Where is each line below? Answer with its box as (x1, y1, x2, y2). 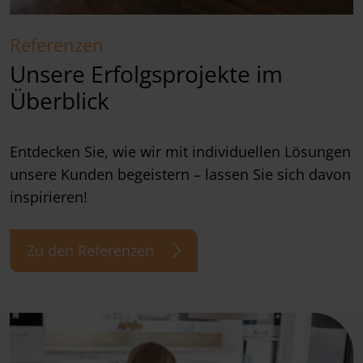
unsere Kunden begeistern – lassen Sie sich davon (10, 164, 351, 184)
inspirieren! (10, 186, 88, 207)
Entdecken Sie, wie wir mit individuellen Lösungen (10, 141, 351, 161)
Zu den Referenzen (27, 240, 154, 260)
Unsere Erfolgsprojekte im (10, 58, 283, 89)
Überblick (10, 84, 109, 116)
